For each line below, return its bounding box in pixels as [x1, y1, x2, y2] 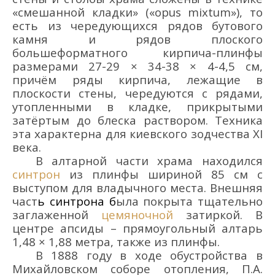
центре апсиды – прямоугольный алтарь [12, 220, 263, 236]
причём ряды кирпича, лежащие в [12, 71, 263, 87]
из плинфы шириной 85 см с [60, 166, 263, 182]
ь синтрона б [37, 193, 116, 209]
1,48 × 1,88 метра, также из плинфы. [12, 233, 220, 249]
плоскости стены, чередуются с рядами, [12, 85, 263, 101]
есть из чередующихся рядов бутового [12, 17, 263, 33]
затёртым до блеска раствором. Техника [12, 112, 263, 128]
